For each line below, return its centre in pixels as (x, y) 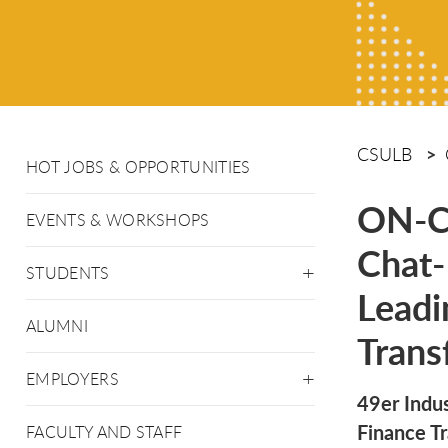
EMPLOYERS (72, 379)
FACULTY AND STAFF (104, 432)
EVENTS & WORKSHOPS (118, 220)
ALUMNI (57, 326)
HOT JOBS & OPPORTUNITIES (138, 167)
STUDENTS (68, 273)
